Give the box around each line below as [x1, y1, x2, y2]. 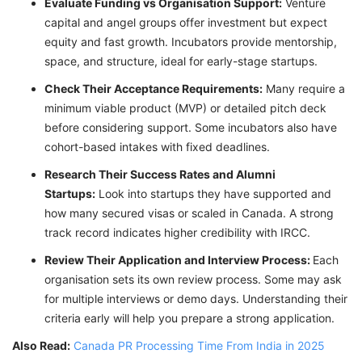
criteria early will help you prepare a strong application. [44, 311, 335, 326]
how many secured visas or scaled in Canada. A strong [44, 206, 334, 221]
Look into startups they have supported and [95, 187, 331, 201]
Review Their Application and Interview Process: [44, 253, 313, 267]
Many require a [263, 82, 345, 96]
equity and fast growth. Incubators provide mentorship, [44, 35, 337, 49]
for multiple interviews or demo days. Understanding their [44, 292, 347, 306]
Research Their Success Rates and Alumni [44, 167, 276, 182]
